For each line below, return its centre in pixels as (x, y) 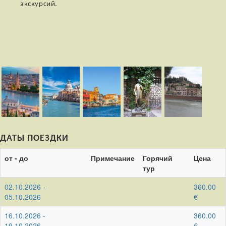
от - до (16, 158)
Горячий (158, 158)
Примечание (113, 158)
